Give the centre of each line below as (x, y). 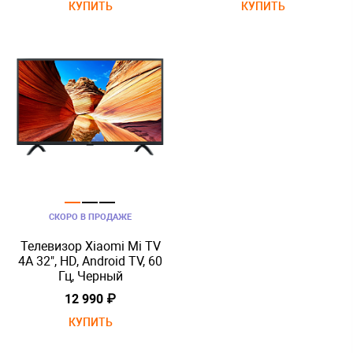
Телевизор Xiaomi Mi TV (90, 246)
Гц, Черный (90, 276)
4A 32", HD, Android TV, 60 (90, 261)
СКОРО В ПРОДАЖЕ (90, 217)
